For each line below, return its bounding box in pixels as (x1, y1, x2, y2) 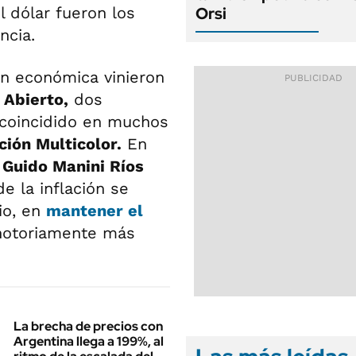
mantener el (46, 201, 143, 220)
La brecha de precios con (14, 318, 163, 335)
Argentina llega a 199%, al (14, 333, 164, 350)
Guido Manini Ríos (2, 157, 144, 176)
